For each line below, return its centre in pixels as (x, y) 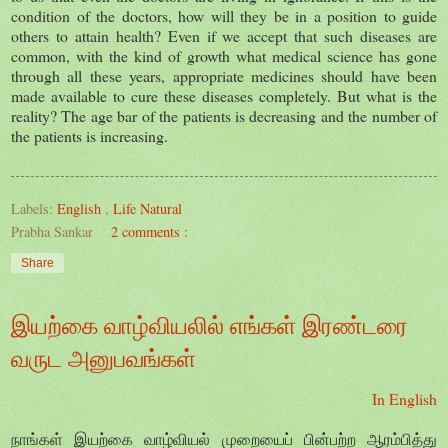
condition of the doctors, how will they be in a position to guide (224, 15)
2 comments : (150, 231)
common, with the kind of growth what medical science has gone (224, 55)
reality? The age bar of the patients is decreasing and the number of (224, 115)
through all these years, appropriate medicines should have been (224, 75)
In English (404, 399)
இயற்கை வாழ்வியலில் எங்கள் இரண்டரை (209, 324)
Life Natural (147, 208)
